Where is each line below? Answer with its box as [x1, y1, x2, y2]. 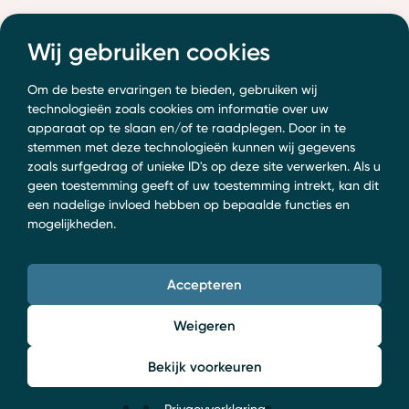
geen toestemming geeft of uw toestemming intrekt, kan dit [27, 177, 379, 193]
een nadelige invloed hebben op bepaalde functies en [27, 196, 350, 212]
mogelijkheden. [27, 215, 116, 231]
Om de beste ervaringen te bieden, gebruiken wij [27, 81, 317, 97]
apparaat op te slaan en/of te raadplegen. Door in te [27, 120, 346, 135]
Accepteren [167, 275, 242, 293]
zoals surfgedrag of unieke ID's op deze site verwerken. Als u [27, 158, 381, 173]
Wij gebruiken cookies [27, 36, 270, 67]
